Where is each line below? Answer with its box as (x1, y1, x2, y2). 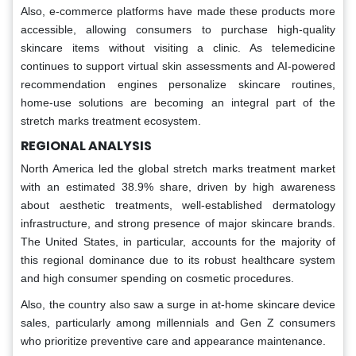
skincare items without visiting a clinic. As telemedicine (21, 41, 335, 54)
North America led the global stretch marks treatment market (21, 161, 335, 175)
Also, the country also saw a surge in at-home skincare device (21, 297, 335, 311)
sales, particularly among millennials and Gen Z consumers (21, 315, 335, 329)
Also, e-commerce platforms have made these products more (21, 4, 335, 17)
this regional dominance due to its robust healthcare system (21, 253, 335, 266)
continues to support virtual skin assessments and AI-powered (21, 59, 335, 72)
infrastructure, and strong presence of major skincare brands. (21, 216, 335, 230)
